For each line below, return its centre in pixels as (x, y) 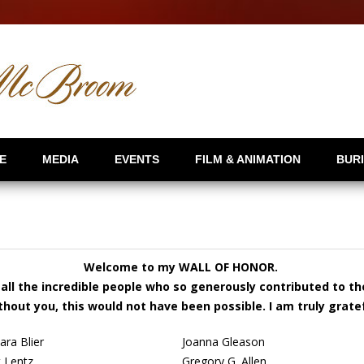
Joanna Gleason (223, 342)
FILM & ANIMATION (248, 159)
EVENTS (137, 159)
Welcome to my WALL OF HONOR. (182, 267)
